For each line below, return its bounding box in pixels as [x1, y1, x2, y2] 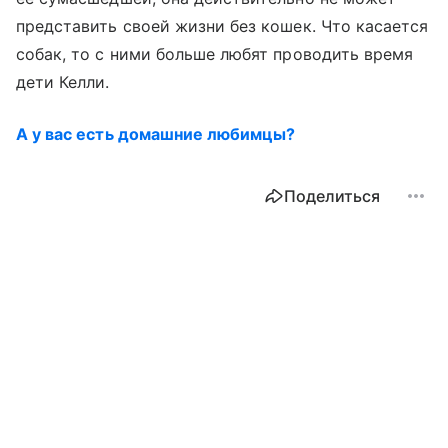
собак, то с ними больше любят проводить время [16, 43, 414, 64]
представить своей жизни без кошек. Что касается [16, 15, 429, 36]
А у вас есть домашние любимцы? [16, 123, 296, 144]
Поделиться [284, 185, 380, 206]
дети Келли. [16, 71, 110, 92]
